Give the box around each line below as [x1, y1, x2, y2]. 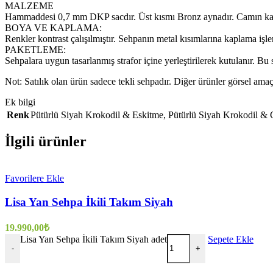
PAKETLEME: [5, 44, 66, 55]
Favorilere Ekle [5, 173, 64, 184]
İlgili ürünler [5, 133, 87, 150]
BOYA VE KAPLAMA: [5, 22, 102, 33]
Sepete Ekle [208, 233, 253, 244]
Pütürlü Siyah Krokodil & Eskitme [30, 109, 163, 120]
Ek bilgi [5, 96, 35, 107]
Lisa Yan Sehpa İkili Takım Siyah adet [20, 233, 167, 244]
